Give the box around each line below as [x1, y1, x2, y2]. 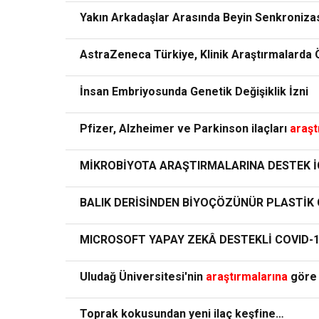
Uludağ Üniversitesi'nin [80, 270, 206, 284]
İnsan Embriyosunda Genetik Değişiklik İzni [80, 85, 308, 99]
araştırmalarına [206, 270, 288, 284]
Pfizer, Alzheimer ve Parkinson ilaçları [80, 122, 290, 136]
